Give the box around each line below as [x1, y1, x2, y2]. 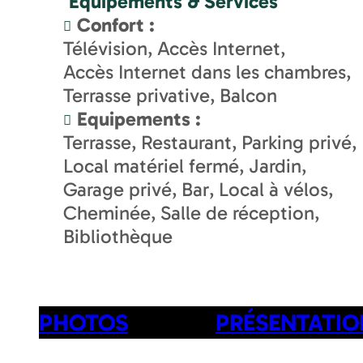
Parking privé [241, 130, 352, 155]
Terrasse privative [63, 83, 210, 108]
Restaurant [141, 130, 232, 155]
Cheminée [63, 201, 151, 225]
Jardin [249, 154, 301, 178]
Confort [77, 13, 149, 37]
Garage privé [63, 177, 172, 202]
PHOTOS [39, 309, 128, 337]
